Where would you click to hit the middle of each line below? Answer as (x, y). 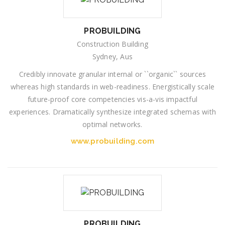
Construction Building (113, 44)
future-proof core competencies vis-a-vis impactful (112, 99)
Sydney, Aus (113, 57)
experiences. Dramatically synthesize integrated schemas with (112, 112)
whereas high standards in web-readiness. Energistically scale (113, 87)
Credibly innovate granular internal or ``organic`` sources (113, 74)
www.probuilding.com (113, 141)
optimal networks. (113, 125)
